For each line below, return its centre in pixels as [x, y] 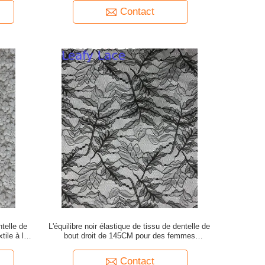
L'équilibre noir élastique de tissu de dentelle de [130, 226]
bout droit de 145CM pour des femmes [129, 236]
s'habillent [130, 245]
